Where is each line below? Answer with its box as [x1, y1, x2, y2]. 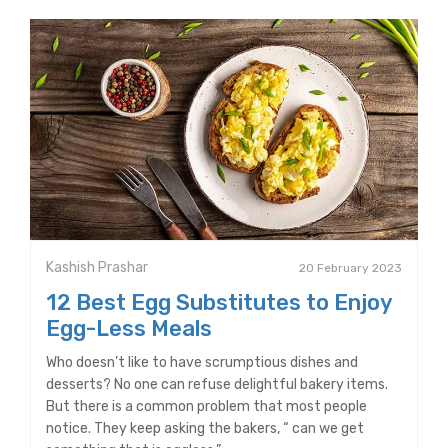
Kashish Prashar [46, 259, 148, 277]
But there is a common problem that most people [46, 398, 367, 416]
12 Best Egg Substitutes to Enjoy [46, 289, 392, 317]
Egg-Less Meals [46, 315, 212, 343]
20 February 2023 [299, 261, 402, 276]
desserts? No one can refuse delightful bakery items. [46, 376, 388, 394]
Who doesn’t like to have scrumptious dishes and [46, 354, 358, 372]
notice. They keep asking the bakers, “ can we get [46, 420, 364, 438]
